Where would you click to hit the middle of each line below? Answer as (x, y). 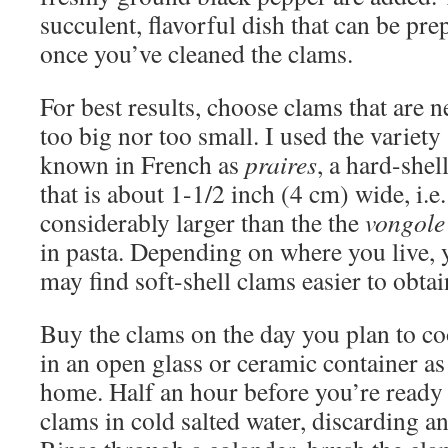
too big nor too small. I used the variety (240, 135)
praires (281, 164)
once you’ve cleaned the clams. (196, 53)
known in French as (142, 164)
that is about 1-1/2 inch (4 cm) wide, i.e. (243, 193)
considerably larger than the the (202, 222)
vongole (405, 222)
